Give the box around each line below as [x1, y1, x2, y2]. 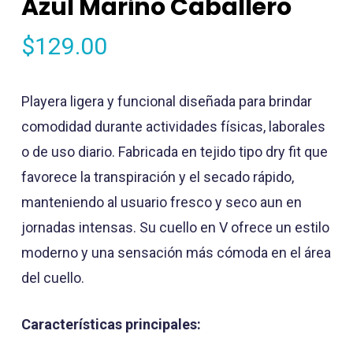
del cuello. [20, 269, 84, 286]
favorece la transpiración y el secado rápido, [20, 168, 294, 185]
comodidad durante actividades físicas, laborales [20, 117, 325, 135]
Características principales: [20, 315, 201, 333]
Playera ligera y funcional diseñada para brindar [20, 92, 312, 110]
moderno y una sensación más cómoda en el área [20, 243, 331, 261]
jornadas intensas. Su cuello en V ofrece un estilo [20, 218, 329, 236]
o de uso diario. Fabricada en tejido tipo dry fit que [20, 143, 328, 160]
